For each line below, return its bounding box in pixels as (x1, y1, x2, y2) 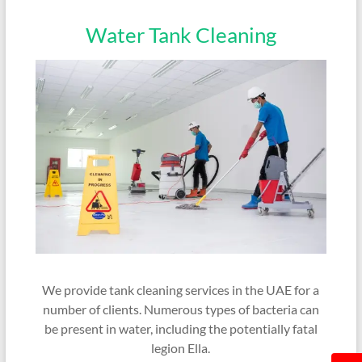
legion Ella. (151, 339, 211, 356)
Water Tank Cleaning (85, 22, 276, 48)
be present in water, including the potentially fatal (44, 320, 318, 336)
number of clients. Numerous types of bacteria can (42, 301, 319, 317)
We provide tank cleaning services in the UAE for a (42, 281, 320, 297)
